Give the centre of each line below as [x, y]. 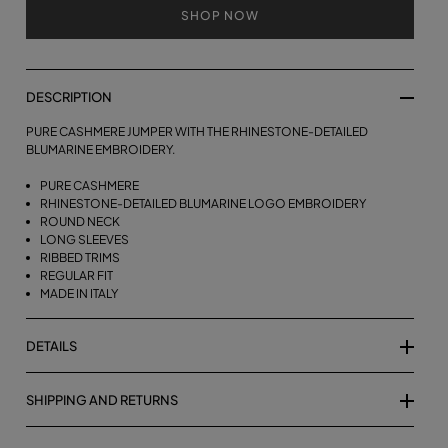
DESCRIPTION [68, 96]
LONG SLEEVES [84, 239]
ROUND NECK [79, 221]
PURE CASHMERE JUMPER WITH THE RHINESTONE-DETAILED [196, 131]
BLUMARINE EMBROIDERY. [100, 149]
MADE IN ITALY [78, 293]
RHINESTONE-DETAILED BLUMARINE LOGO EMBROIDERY [202, 203]
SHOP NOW [220, 15]
